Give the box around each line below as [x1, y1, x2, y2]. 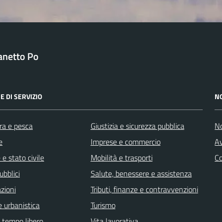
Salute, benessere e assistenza [90, 167, 192, 179]
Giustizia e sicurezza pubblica [90, 119, 184, 132]
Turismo [90, 199, 115, 211]
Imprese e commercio [90, 135, 161, 148]
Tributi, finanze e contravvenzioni [90, 183, 198, 195]
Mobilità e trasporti [90, 151, 153, 164]
